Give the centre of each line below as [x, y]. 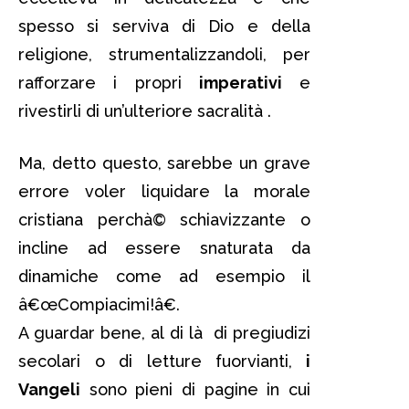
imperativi [240, 82]
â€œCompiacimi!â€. [99, 304]
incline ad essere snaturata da [164, 247]
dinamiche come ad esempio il [164, 276]
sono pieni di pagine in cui [195, 389]
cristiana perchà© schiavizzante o [164, 219]
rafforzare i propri [109, 82]
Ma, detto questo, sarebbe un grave [164, 163]
